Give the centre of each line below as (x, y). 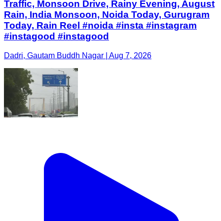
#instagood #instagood (56, 36)
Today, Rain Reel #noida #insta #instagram (100, 25)
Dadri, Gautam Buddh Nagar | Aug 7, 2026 (78, 55)
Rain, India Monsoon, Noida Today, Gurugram (107, 14)
